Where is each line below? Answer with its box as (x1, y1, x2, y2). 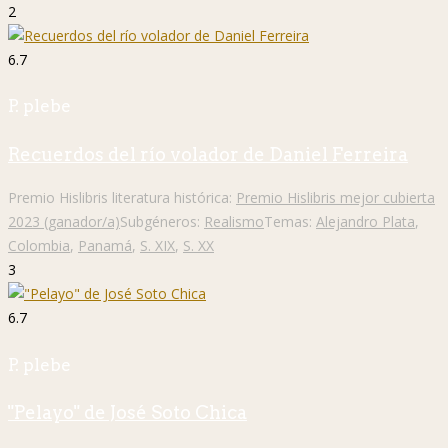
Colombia (8, 235, 70, 255)
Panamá (78, 235, 132, 255)
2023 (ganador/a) (8, 211, 120, 231)
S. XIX (140, 235, 175, 255)
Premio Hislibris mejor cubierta (236, 187, 435, 207)
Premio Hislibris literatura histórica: (8, 187, 236, 207)
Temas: (264, 211, 316, 231)
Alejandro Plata (316, 211, 415, 231)
